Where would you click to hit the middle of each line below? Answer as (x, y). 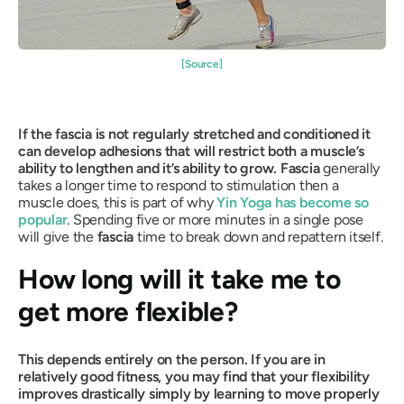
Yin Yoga (244, 202)
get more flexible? (128, 311)
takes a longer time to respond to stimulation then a (179, 185)
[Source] (202, 64)
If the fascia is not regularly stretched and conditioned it (194, 133)
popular (43, 219)
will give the (58, 236)
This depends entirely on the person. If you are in (172, 359)
